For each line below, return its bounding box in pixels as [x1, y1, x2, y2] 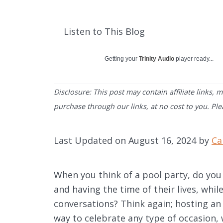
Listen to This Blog [64, 25, 145, 37]
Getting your [105, 55, 139, 62]
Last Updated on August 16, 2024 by [54, 134, 212, 146]
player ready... [174, 55, 214, 62]
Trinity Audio [139, 55, 174, 62]
